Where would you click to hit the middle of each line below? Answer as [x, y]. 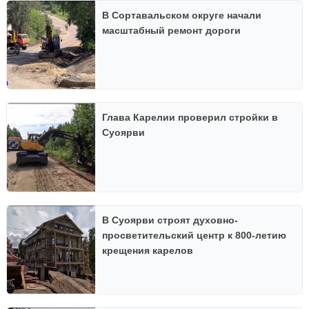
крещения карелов [148, 250]
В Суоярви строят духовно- [170, 220]
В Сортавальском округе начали [182, 15]
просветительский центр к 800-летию [195, 235]
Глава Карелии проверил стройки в [190, 118]
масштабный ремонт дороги [172, 30]
